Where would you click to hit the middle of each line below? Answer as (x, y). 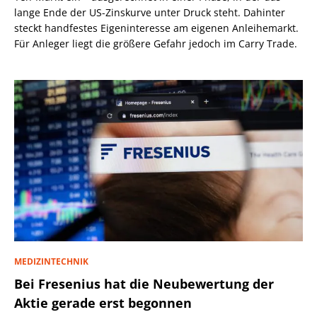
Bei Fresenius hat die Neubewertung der (144, 284)
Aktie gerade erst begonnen (103, 303)
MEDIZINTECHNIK (51, 262)
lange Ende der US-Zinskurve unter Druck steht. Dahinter (150, 13)
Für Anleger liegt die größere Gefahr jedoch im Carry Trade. (156, 44)
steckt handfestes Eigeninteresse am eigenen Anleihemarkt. (156, 28)
